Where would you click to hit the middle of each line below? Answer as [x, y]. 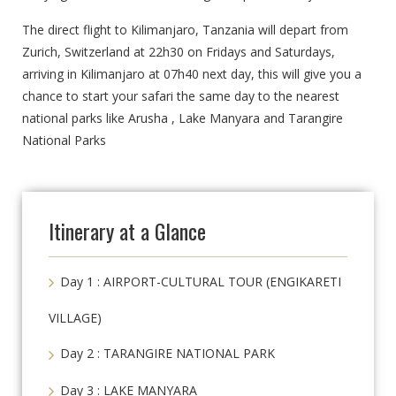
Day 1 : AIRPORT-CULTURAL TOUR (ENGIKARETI [201, 282]
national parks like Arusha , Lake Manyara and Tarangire [183, 118]
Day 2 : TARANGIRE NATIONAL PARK [168, 354]
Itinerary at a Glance [127, 231]
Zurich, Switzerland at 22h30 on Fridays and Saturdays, [179, 52]
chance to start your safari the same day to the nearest [181, 96]
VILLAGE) [75, 318]
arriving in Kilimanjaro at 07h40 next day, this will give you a [192, 74]
